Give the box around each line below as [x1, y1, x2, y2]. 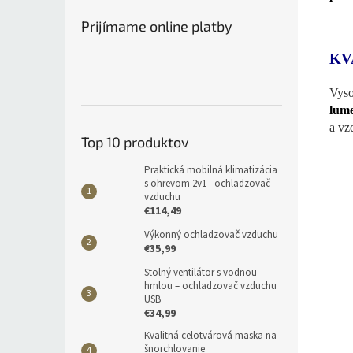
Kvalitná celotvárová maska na [144, 329, 277, 343]
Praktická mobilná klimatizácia [144, 163, 277, 177]
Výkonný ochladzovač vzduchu [144, 228, 278, 242]
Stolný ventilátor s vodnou [144, 266, 257, 280]
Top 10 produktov [81, 133, 189, 150]
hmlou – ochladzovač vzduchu [144, 279, 277, 293]
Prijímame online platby [81, 17, 232, 35]
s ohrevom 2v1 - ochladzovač [144, 176, 270, 191]
